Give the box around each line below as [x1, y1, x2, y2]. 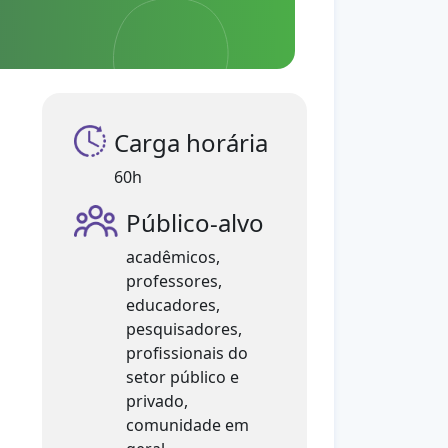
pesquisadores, [125, 318, 242, 340]
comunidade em [125, 414, 249, 436]
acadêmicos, [125, 246, 220, 268]
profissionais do [125, 342, 248, 364]
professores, [125, 270, 222, 292]
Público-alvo [125, 206, 264, 239]
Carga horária [113, 126, 268, 159]
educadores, [125, 294, 220, 316]
